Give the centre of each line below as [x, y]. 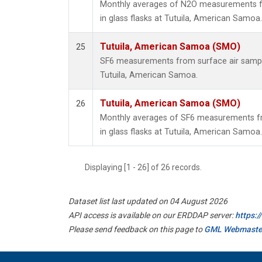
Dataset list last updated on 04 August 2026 [148, 201]
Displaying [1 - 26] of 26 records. [147, 168]
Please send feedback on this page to [136, 230]
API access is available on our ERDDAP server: [152, 216]
